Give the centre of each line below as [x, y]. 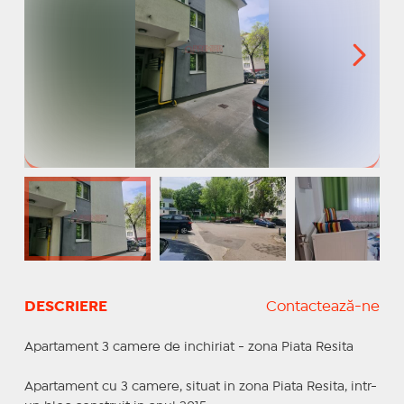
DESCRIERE [65, 307]
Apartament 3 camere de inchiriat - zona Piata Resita [188, 347]
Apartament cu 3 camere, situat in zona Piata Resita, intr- [200, 386]
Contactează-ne [323, 307]
